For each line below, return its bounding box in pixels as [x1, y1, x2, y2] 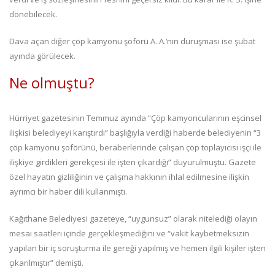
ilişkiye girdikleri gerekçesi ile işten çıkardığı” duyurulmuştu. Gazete [9, 156, 256, 168]
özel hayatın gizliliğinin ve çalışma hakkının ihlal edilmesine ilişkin [9, 171, 249, 182]
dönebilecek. [9, 8, 57, 20]
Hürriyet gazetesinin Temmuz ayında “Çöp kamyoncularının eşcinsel [9, 112, 261, 123]
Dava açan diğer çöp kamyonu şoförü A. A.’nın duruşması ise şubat [9, 35, 255, 47]
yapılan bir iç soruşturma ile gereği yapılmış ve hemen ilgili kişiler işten [9, 242, 266, 254]
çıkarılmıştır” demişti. [9, 257, 83, 268]
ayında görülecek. [9, 50, 76, 61]
